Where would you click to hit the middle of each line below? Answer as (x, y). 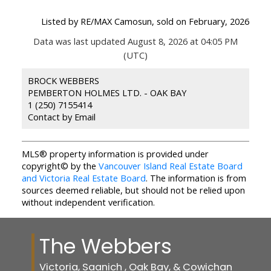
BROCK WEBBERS (63, 81)
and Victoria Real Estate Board (83, 178)
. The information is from (196, 178)
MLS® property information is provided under (115, 154)
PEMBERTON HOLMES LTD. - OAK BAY (107, 93)
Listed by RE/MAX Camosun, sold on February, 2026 (145, 21)
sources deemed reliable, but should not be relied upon (133, 190)
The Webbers (105, 246)
